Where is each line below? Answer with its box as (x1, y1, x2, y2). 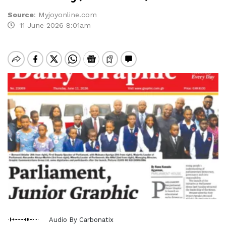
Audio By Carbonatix (49, 215, 114, 223)
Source (8, 11, 34, 19)
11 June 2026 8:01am (15, 21, 91, 29)
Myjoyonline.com (38, 11, 97, 19)
